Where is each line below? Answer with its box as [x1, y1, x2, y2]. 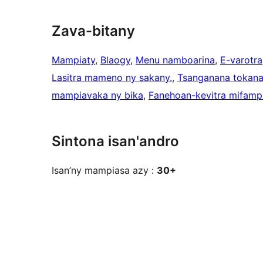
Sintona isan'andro [52, 133, 179, 150]
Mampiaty [52, 54, 95, 66]
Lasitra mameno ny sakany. [52, 72, 172, 84]
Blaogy [100, 54, 130, 66]
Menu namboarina [136, 54, 215, 66]
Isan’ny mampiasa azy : [52, 164, 157, 177]
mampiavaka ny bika [52, 89, 143, 102]
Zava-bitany [52, 22, 135, 40]
